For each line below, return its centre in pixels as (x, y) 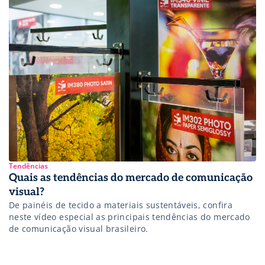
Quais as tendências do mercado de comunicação (131, 177)
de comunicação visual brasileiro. (79, 228)
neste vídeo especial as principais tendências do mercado (130, 216)
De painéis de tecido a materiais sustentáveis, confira (121, 205)
